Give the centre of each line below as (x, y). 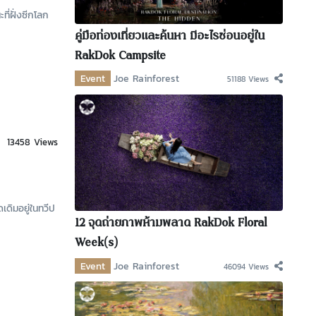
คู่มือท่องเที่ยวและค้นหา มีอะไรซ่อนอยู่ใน (170, 36)
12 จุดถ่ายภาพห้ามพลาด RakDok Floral (171, 224)
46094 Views (246, 266)
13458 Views (33, 142)
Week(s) (97, 244)
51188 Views (248, 79)
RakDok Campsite (121, 56)
